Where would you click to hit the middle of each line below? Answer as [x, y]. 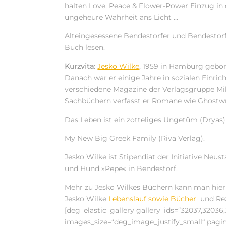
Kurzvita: [80, 66]
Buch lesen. [85, 48]
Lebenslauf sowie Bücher [154, 199]
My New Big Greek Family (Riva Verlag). [135, 138]
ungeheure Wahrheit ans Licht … [122, 17]
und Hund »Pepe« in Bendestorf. [121, 169]
